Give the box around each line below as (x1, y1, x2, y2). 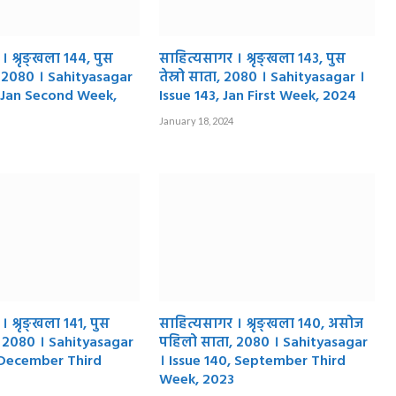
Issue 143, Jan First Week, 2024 (159, 84, 357, 108)
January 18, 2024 (159, 114, 234, 126)
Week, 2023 (159, 368, 235, 392)
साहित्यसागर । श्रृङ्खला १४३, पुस (159, 47, 346, 71)
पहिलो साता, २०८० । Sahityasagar (159, 331, 369, 354)
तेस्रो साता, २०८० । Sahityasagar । (159, 65, 366, 89)
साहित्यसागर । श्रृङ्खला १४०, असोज (159, 312, 364, 336)
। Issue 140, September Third (159, 349, 346, 373)
